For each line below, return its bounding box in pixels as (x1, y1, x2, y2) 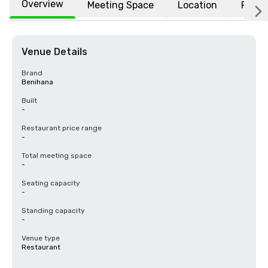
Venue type (22, 234, 60, 242)
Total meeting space (22, 151, 92, 160)
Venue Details (22, 46, 87, 57)
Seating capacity (22, 179, 80, 187)
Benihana (22, 78, 53, 86)
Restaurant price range (22, 124, 102, 132)
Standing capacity (22, 206, 85, 215)
